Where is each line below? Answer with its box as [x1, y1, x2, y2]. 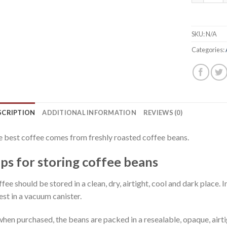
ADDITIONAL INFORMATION [42, 108, 136, 117]
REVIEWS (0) [143, 108, 182, 117]
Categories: [192, 45, 226, 54]
